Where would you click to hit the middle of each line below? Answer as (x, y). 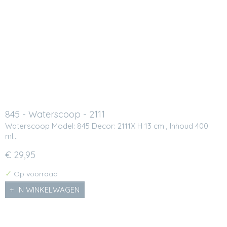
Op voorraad (35, 174)
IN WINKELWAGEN (48, 190)
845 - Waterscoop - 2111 (55, 115)
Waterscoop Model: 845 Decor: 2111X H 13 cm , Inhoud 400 (107, 126)
